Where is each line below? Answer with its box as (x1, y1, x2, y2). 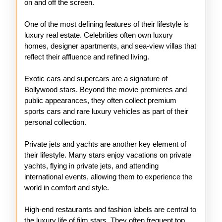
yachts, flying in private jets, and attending (24, 162, 159, 170)
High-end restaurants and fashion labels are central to (24, 205, 196, 214)
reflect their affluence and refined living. (24, 53, 149, 61)
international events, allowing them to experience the (24, 172, 192, 181)
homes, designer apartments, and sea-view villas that (24, 42, 196, 50)
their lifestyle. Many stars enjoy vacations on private (24, 151, 191, 159)
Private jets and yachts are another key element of (24, 140, 186, 148)
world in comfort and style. (24, 183, 109, 192)
